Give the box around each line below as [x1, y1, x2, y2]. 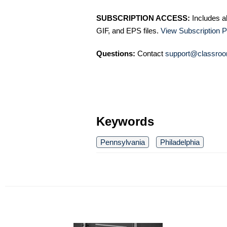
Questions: [96, 49, 135, 58]
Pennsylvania [100, 138, 145, 147]
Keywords [96, 115, 154, 129]
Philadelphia [160, 138, 200, 147]
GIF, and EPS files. [96, 26, 161, 35]
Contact [135, 49, 165, 58]
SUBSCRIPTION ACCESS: [96, 14, 190, 23]
